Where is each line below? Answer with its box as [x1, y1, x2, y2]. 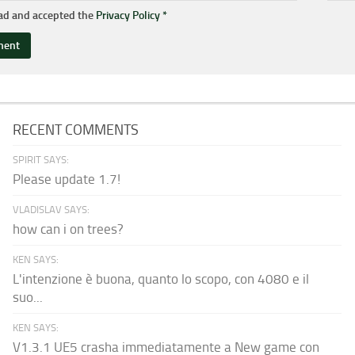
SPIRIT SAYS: [13, 153, 70, 166]
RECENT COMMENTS [13, 120, 139, 139]
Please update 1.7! [13, 170, 121, 187]
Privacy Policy [96, 8, 160, 22]
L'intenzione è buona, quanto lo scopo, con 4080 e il [13, 270, 310, 287]
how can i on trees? [13, 220, 124, 237]
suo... [13, 288, 44, 305]
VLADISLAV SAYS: [13, 203, 90, 216]
